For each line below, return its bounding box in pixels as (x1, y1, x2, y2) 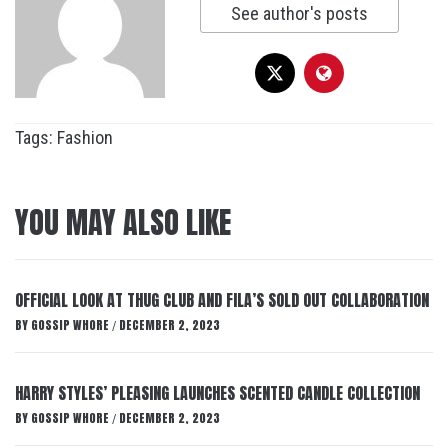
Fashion (57, 127, 113, 149)
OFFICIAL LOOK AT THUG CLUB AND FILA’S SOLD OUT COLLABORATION (15, 288, 429, 313)
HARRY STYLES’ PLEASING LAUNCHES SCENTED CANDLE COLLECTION (15, 381, 420, 406)
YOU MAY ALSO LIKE (15, 200, 231, 246)
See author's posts (230, 3, 368, 25)
